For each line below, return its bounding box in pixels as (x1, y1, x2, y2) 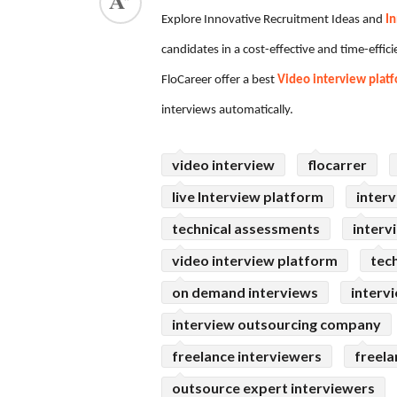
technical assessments (172, 220, 320, 237)
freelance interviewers (172, 347, 322, 365)
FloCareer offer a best (161, 74, 277, 87)
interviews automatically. (161, 104, 293, 117)
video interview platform (172, 252, 338, 269)
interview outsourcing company (172, 315, 381, 333)
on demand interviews (172, 284, 318, 301)
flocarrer (307, 156, 367, 174)
